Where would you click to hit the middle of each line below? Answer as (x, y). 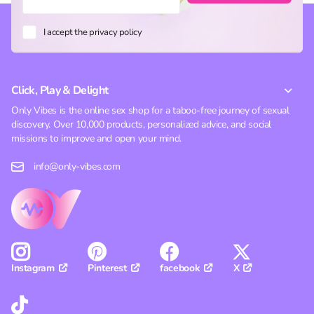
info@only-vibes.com (77, 166)
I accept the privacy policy (93, 33)
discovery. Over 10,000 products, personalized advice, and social (142, 124)
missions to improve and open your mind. (96, 138)
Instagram (33, 268)
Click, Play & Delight (60, 90)
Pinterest (107, 268)
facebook (180, 268)
